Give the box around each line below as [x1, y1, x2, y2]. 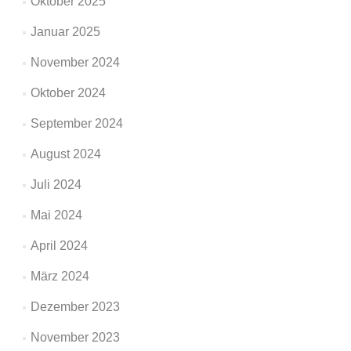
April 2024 [30, 239, 88, 252]
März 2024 [30, 270, 89, 283]
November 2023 [30, 331, 120, 344]
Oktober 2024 [30, 86, 106, 100]
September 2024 [30, 117, 123, 130]
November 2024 [30, 56, 120, 69]
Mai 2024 [30, 208, 82, 222]
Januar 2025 [30, 25, 100, 38]
